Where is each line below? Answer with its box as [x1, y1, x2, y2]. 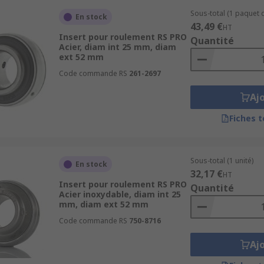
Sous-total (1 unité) [190, 156, 253, 166]
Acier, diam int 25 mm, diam [58, 41, 176, 52]
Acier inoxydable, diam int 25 [58, 189, 181, 200]
